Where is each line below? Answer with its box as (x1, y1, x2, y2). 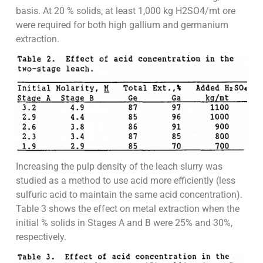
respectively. (15, 231, 66, 243)
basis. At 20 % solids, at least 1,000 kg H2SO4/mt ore (15, 5, 235, 17)
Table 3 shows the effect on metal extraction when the (15, 203, 240, 215)
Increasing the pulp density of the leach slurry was (15, 161, 222, 173)
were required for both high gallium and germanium (15, 19, 228, 31)
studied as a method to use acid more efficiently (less (15, 175, 235, 187)
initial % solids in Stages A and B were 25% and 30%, (15, 217, 232, 229)
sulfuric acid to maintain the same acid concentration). (15, 189, 242, 201)
